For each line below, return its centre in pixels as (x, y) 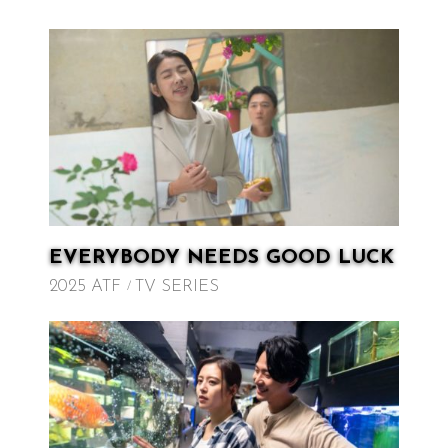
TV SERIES (177, 287)
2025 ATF (85, 287)
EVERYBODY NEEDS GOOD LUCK (221, 258)
